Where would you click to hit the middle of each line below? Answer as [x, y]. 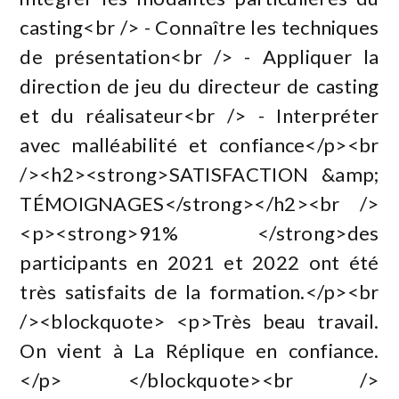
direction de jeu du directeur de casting [199, 85]
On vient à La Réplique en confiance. [199, 350]
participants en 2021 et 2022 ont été [199, 262]
